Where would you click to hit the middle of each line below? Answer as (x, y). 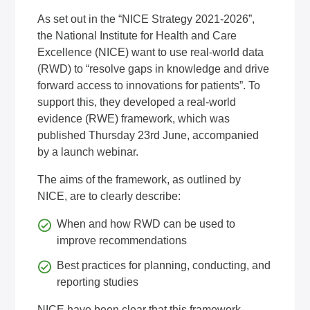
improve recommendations (124, 240)
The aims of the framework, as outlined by (139, 180)
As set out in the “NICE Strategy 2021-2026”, (146, 19)
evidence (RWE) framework (105, 119)
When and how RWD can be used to (146, 224)
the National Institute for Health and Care (137, 36)
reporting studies (99, 282)
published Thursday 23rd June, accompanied (148, 135)
